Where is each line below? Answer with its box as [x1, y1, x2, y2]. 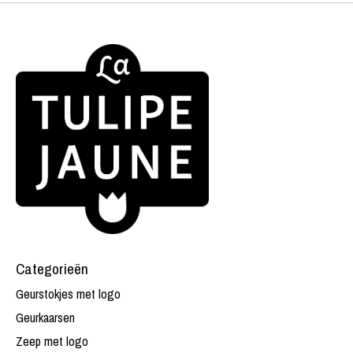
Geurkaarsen [16, 309, 75, 327]
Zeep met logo [16, 333, 88, 351]
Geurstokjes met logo [16, 285, 121, 303]
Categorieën [16, 258, 88, 279]
